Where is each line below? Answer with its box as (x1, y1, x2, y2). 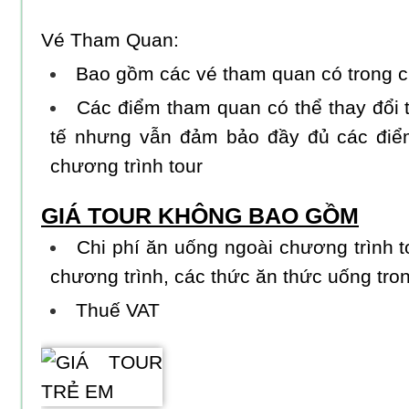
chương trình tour (50, 154, 203, 177)
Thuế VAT (76, 299, 161, 321)
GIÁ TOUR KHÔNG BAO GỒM (41, 203, 359, 228)
